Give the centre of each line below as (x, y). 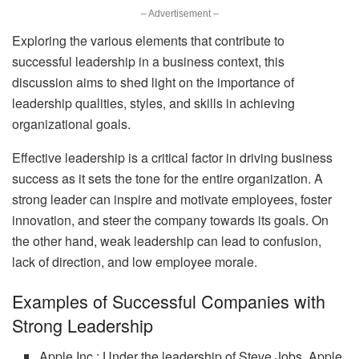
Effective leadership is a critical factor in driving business (172, 157)
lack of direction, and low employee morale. (135, 261)
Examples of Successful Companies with (169, 301)
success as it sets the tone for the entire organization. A (167, 178)
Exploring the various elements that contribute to (148, 40)
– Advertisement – (179, 13)
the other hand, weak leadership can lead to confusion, (167, 240)
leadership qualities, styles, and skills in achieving (153, 103)
